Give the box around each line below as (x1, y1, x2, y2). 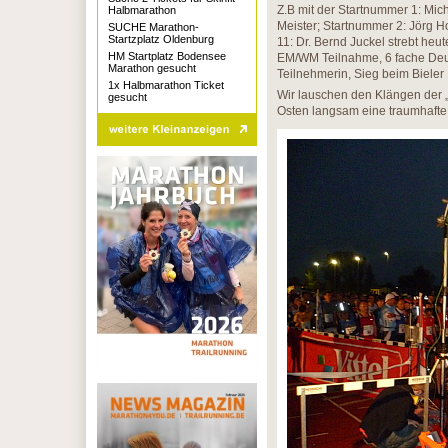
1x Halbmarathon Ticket (108, 79, 224, 91)
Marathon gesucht (108, 62, 196, 74)
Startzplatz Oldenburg (108, 33, 214, 45)
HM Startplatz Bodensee (108, 50, 226, 62)
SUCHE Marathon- (108, 21, 199, 33)
